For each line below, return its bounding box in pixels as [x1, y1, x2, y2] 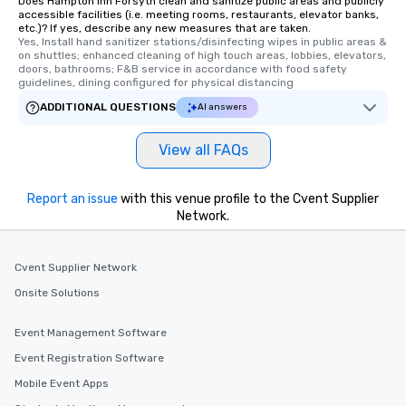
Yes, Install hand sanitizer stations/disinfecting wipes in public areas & [18, 35, 387, 48]
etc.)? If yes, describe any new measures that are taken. [18, 22, 311, 34]
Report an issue [27, 191, 118, 207]
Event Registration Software [14, 352, 164, 364]
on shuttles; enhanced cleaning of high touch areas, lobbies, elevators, [18, 49, 386, 62]
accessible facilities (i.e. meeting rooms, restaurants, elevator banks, [18, 8, 379, 21]
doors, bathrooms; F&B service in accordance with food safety [18, 63, 347, 75]
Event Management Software [14, 326, 167, 339]
